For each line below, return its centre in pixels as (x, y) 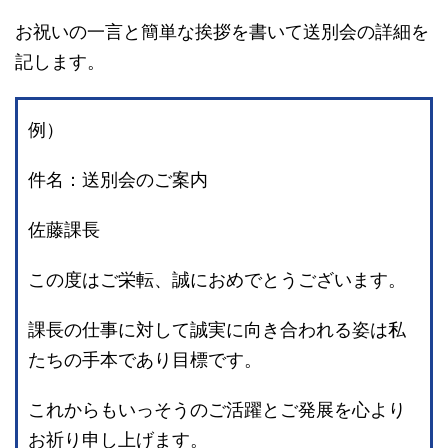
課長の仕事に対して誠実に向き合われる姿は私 (217, 330)
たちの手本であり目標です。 (145, 360)
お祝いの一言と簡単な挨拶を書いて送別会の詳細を (222, 32)
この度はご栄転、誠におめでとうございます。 (217, 280)
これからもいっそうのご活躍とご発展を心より (217, 410)
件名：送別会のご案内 (118, 180)
